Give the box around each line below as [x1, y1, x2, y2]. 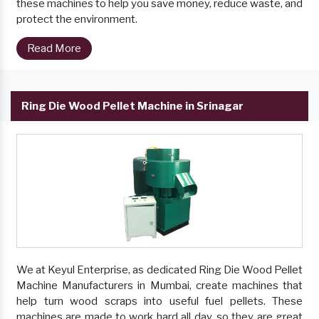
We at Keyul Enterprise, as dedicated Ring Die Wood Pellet [16, 263, 303, 277]
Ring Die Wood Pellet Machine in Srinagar [21, 100, 244, 113]
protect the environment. [16, 13, 137, 26]
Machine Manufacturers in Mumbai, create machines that [16, 279, 303, 293]
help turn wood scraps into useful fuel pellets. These [16, 295, 303, 308]
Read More [27, 42, 81, 56]
